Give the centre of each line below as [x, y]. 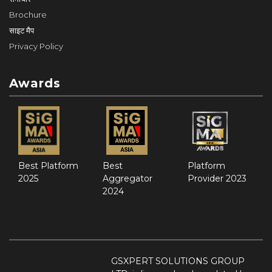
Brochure [28, 14]
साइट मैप [22, 30]
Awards [35, 83]
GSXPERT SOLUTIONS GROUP [178, 261]
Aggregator [128, 178]
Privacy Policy [36, 46]
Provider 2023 [217, 178]
